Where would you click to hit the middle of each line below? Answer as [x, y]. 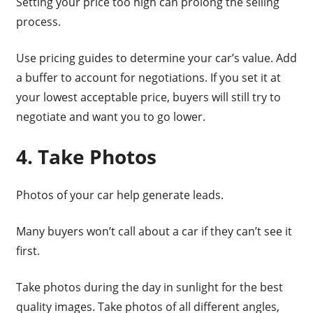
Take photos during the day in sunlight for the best [149, 287]
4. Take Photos [86, 157]
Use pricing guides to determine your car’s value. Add [156, 58]
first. [28, 251]
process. [38, 22]
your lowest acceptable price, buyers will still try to [148, 97]
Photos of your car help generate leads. [119, 195]
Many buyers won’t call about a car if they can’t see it [154, 232]
